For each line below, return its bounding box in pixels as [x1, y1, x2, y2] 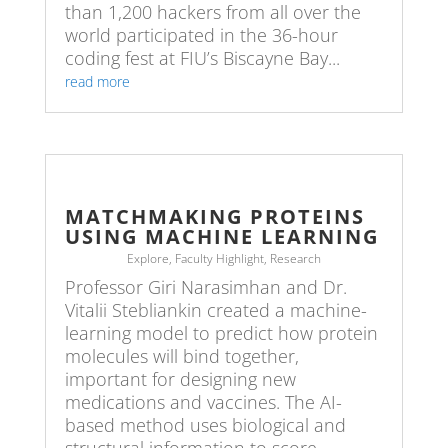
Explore [126, 250, 169, 268]
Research [269, 250, 321, 268]
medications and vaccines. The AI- [64, 390, 342, 415]
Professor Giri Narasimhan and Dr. [64, 275, 347, 300]
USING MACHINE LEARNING [64, 223, 379, 251]
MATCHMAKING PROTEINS [64, 203, 365, 231]
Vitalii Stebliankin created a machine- [64, 298, 367, 323]
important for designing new [64, 367, 296, 392]
